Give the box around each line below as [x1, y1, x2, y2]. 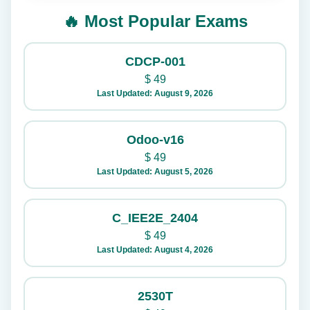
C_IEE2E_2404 [112, 211, 198, 225]
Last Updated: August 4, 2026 [97, 245, 213, 255]
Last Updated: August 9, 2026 [97, 89, 213, 98]
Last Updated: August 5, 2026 [97, 167, 213, 176]
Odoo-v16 [126, 133, 184, 147]
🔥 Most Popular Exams [62, 12, 248, 30]
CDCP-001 [125, 55, 185, 69]
